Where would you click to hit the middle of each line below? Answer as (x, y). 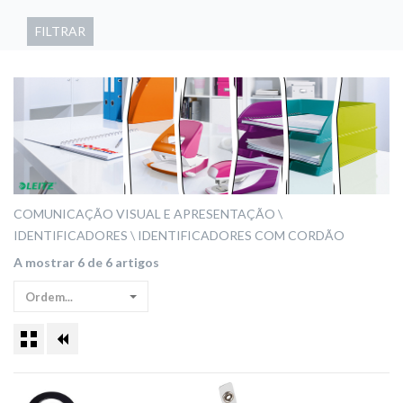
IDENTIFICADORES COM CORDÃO (241, 236)
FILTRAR (60, 31)
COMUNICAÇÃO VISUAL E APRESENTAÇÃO (144, 214)
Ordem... (49, 296)
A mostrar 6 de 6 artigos (86, 263)
